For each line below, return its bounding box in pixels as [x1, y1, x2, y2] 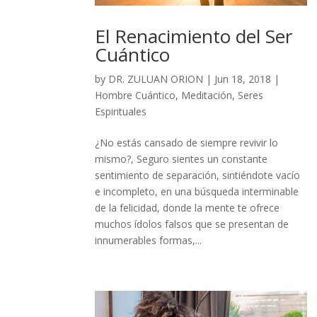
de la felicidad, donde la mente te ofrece [95, 201, 280, 215]
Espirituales [95, 105, 147, 119]
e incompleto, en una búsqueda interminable [95, 185, 299, 199]
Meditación [181, 88, 233, 103]
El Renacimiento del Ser [95, 23, 293, 50]
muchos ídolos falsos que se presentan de [95, 217, 289, 231]
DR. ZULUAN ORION [108, 72, 204, 86]
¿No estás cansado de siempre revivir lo [95, 136, 279, 150]
